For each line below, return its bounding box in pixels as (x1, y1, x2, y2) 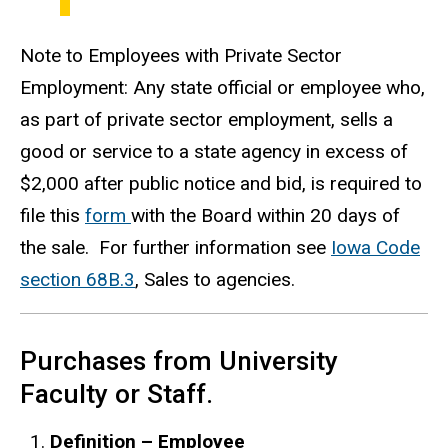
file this (20, 203, 85, 227)
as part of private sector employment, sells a (20, 107, 393, 131)
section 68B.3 (20, 267, 135, 291)
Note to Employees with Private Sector (20, 43, 342, 67)
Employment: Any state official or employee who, (20, 75, 425, 99)
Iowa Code (331, 235, 420, 259)
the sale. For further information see (20, 235, 331, 259)
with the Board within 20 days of (131, 203, 400, 227)
